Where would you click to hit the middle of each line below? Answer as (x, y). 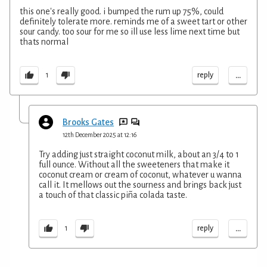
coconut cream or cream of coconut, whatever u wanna (140, 174)
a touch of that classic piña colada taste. (113, 195)
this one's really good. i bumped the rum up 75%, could (122, 11)
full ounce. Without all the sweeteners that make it (134, 164)
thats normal (44, 41)
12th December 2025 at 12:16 (100, 134)
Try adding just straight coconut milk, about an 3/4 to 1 (139, 154)
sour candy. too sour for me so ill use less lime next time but (130, 31)
